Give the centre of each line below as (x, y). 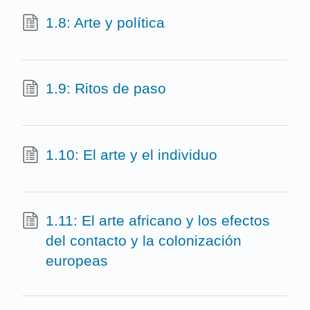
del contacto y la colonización (143, 241)
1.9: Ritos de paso (106, 89)
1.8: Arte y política (105, 22)
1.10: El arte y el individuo (131, 154)
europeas (76, 261)
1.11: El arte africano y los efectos (157, 221)
